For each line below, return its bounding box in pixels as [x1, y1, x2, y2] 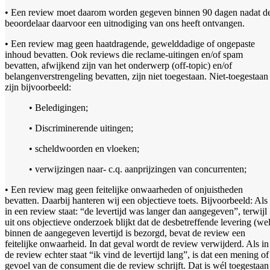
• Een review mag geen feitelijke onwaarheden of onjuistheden [5, 184, 243, 195]
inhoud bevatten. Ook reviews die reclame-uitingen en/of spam [5, 49, 243, 60]
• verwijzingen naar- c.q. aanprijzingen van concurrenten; [29, 164, 246, 175]
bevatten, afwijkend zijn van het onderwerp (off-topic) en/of [5, 60, 232, 71]
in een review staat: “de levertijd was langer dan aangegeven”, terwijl [5, 206, 267, 217]
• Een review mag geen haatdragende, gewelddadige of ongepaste [5, 39, 255, 49]
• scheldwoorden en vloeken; [29, 143, 139, 154]
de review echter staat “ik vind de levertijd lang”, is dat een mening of [5, 250, 269, 260]
